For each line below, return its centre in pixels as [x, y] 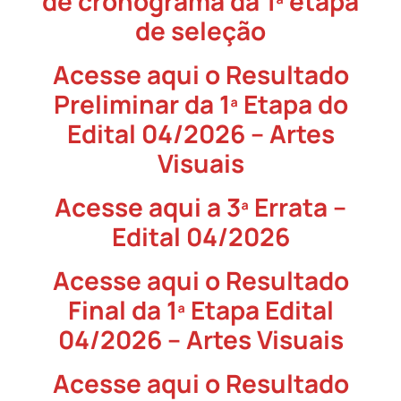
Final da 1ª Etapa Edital [200, 310]
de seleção [200, 31]
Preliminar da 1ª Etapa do [200, 104]
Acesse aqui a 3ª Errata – [200, 207]
